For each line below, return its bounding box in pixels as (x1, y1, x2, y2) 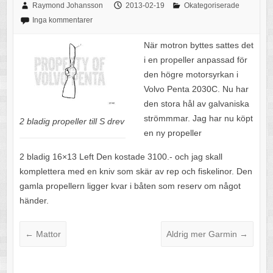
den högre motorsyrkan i (143, 69, 238, 79)
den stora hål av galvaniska (143, 98, 249, 108)
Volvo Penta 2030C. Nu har (143, 83, 249, 94)
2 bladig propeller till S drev (19, 116, 124, 126)
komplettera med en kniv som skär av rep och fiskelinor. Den (19, 166, 252, 176)
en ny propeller (143, 127, 202, 138)
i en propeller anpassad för (143, 54, 247, 65)
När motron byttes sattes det (143, 40, 253, 50)
